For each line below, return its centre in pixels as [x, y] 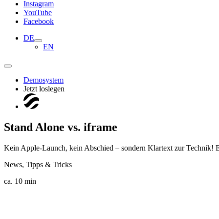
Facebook [39, 21]
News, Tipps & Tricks [38, 164]
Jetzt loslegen [44, 88]
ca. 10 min [20, 181]
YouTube [38, 12]
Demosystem [44, 80]
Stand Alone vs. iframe [61, 127]
